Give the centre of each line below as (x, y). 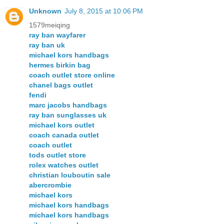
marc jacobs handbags (68, 105)
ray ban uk (47, 45)
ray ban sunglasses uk (68, 115)
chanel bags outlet (61, 85)
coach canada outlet (64, 135)
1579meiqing (49, 25)
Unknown (45, 11)
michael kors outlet (62, 125)
